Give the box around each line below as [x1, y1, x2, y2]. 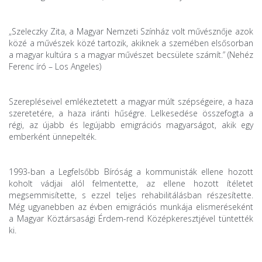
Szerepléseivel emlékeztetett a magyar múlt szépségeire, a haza [9, 96, 253, 108]
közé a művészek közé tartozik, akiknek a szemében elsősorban [9, 37, 253, 49]
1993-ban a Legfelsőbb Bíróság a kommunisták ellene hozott [9, 166, 253, 178]
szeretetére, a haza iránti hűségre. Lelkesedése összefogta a [9, 108, 253, 119]
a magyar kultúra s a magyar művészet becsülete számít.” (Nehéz [9, 49, 253, 61]
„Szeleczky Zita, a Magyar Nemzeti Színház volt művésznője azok [9, 26, 253, 37]
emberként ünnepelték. [9, 131, 96, 143]
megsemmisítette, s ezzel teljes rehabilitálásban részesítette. [9, 189, 253, 201]
